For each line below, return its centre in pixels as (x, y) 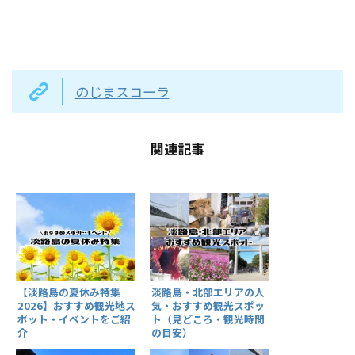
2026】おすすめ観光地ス (76, 306)
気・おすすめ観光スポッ (208, 305)
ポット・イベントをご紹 (74, 319)
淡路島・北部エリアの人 (208, 292)
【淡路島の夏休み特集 (69, 292)
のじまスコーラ (122, 91)
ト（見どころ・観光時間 (208, 319)
